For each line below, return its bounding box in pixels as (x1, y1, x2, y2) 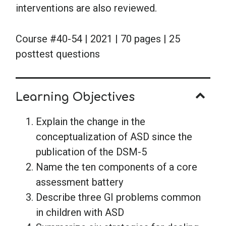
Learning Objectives (16, 90, 135, 103)
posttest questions (16, 47, 100, 60)
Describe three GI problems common (36, 191, 201, 203)
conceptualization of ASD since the (36, 130, 192, 143)
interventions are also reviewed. (16, 2, 157, 14)
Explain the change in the (36, 115, 145, 128)
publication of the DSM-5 (36, 145, 147, 158)
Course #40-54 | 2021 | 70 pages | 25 (16, 32, 180, 45)
